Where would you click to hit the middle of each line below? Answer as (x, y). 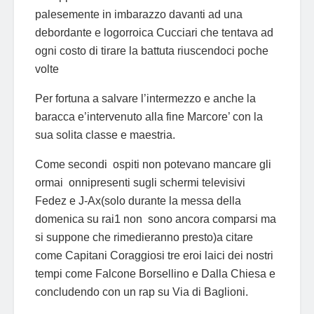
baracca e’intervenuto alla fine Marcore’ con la (149, 116)
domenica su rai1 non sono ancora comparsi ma (156, 219)
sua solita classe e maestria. (105, 135)
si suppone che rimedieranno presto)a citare (144, 237)
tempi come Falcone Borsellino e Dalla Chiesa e (155, 273)
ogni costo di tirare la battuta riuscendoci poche (152, 50)
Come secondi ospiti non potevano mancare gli (153, 164)
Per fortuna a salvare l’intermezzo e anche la (145, 98)
